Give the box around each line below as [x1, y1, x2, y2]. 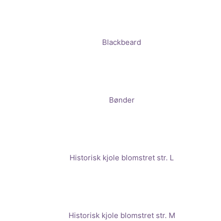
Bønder [109, 95, 135, 105]
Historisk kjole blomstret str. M [68, 210, 175, 220]
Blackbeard [102, 37, 141, 47]
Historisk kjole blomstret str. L [70, 152, 174, 162]
